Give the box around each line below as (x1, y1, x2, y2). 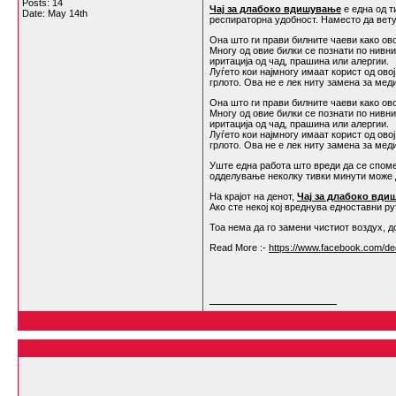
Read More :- (209, 242, 269, 253)
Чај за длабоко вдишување (209, 4, 341, 14)
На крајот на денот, (209, 191, 297, 202)
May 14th (48, 8, 88, 19)
